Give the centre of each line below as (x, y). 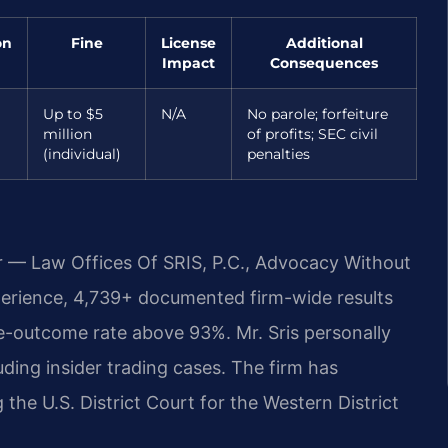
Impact (188, 63)
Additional (324, 43)
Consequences (324, 63)
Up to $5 (73, 114)
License (188, 43)
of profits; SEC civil (312, 134)
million (67, 134)
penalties (278, 154)
